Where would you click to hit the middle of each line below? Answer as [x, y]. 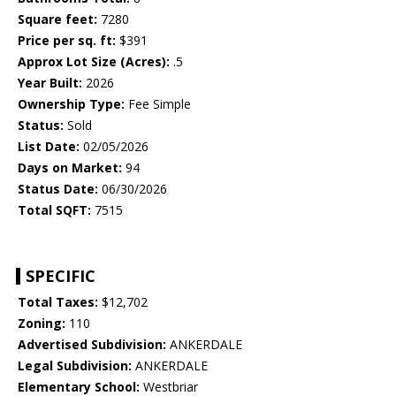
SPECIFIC [61, 276]
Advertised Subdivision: [92, 345]
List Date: [49, 147]
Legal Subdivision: [75, 366]
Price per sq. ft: [67, 41]
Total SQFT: [54, 210]
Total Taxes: [58, 302]
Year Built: [50, 83]
